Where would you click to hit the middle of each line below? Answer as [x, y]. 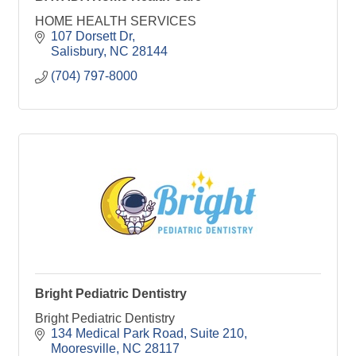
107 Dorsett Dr [91, 36]
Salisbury [77, 51]
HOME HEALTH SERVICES [116, 21]
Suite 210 [217, 333]
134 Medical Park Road [117, 333]
